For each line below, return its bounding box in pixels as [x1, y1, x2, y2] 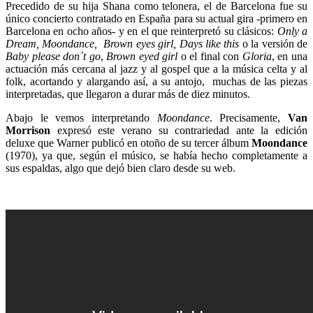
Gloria [242, 50, 272, 62]
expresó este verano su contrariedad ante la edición [50, 124, 307, 136]
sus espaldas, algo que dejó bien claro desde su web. [6, 161, 235, 174]
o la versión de [239, 37, 308, 50]
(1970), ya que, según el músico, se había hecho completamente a [6, 149, 307, 161]
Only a [277, 24, 308, 37]
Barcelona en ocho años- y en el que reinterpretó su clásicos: [6, 24, 277, 37]
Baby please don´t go [6, 50, 101, 62]
